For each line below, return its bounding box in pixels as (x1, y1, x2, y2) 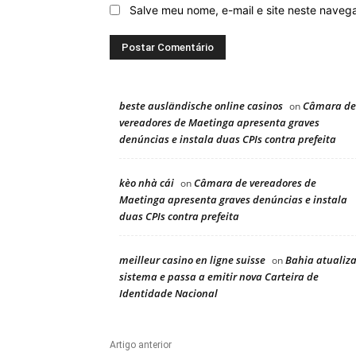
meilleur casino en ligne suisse (119, 252, 265, 267)
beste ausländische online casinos (119, 98, 283, 113)
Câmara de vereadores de (194, 175, 316, 190)
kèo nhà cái (119, 175, 174, 190)
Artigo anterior (110, 339, 172, 350)
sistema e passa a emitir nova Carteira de (119, 269, 319, 284)
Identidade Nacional (119, 285, 218, 300)
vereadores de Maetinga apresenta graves (119, 114, 319, 130)
